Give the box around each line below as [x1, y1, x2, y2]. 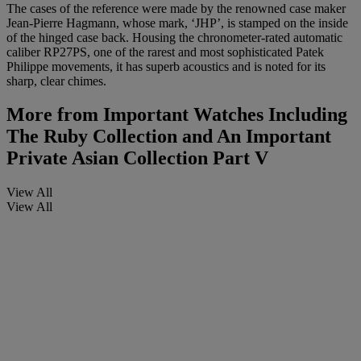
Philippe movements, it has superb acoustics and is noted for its [6, 59, 326, 73]
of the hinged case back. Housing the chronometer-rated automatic [6, 30, 342, 44]
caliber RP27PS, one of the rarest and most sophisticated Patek [6, 44, 324, 59]
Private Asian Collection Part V [6, 147, 268, 169]
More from [6, 104, 98, 126]
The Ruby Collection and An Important [6, 126, 331, 147]
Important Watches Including [98, 104, 347, 126]
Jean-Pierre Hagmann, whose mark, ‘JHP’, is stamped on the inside [6, 15, 348, 30]
